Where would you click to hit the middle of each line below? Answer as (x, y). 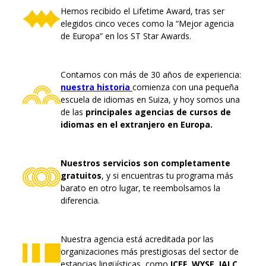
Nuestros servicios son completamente (145, 163)
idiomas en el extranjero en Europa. (137, 124)
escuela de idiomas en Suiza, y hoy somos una (150, 99)
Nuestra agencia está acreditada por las (137, 239)
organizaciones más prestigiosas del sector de (150, 251)
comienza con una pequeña (186, 87)
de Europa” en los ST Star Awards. (126, 36)
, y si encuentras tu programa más (167, 175)
